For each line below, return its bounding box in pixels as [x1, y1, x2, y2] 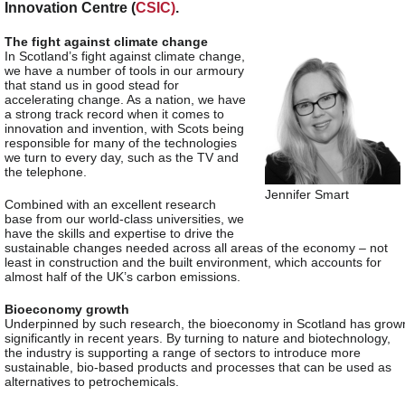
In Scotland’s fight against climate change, [5, 48, 245, 63]
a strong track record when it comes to [5, 106, 224, 121]
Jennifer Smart [265, 186, 349, 202]
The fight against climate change [5, 33, 208, 49]
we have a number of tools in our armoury [5, 62, 244, 78]
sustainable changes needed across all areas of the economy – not [5, 240, 388, 255]
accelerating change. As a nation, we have [5, 91, 246, 107]
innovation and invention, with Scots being [5, 120, 244, 136]
